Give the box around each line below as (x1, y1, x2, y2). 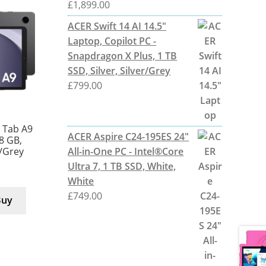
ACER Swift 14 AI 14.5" (68, 19, 167, 33)
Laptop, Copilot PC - (68, 34, 157, 47)
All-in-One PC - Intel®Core (68, 144, 184, 158)
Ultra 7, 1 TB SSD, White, (68, 159, 176, 173)
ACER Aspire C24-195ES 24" (68, 129, 189, 143)
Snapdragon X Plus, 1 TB (68, 49, 178, 62)
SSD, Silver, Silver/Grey (68, 64, 171, 77)
